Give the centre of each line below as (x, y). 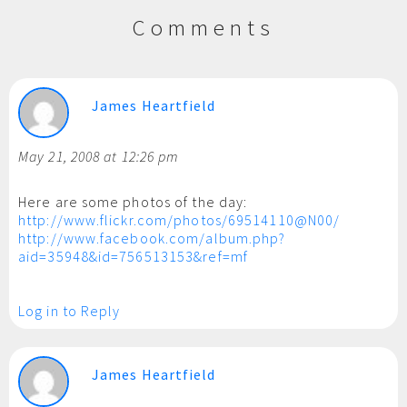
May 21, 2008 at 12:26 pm (99, 156)
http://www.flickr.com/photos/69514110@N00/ (179, 220)
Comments (203, 27)
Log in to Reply (69, 311)
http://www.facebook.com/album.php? (152, 238)
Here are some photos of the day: (133, 202)
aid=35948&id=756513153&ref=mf (133, 256)
